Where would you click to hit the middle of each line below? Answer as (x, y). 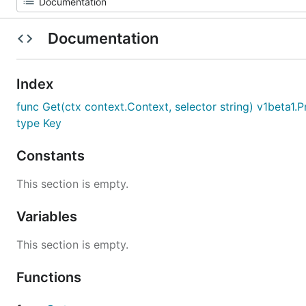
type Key (39, 123)
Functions (51, 277)
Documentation (103, 38)
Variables (48, 217)
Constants (52, 156)
